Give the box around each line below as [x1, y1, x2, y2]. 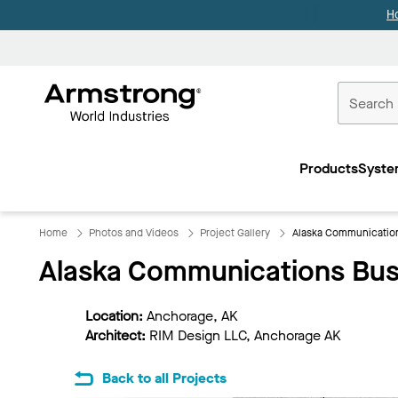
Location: [85, 306, 147, 325]
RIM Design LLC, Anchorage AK [149, 326, 341, 345]
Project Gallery [200, 226, 271, 240]
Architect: [85, 326, 149, 345]
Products [298, 158, 358, 178]
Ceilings [202, 122, 331, 159]
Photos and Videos [89, 226, 179, 240]
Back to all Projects [102, 368, 227, 387]
